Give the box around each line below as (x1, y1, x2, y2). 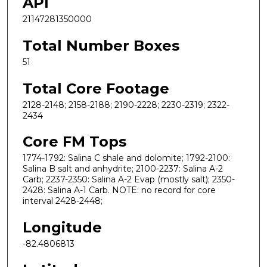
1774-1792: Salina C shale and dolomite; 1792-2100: (23, 153, 230, 164)
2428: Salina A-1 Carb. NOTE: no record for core (23, 185, 216, 196)
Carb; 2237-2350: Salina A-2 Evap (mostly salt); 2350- (23, 174, 235, 185)
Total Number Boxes (23, 36, 179, 54)
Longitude (23, 218, 102, 236)
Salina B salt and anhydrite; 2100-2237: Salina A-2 (23, 163, 223, 175)
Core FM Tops (23, 133, 126, 151)
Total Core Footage (23, 79, 169, 97)
